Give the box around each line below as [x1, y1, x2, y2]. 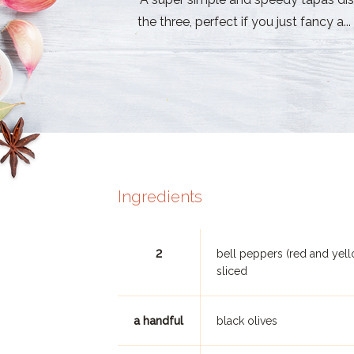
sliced [216, 265, 247, 277]
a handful [134, 314, 184, 327]
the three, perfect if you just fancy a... [137, 13, 351, 29]
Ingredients [117, 187, 202, 206]
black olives [216, 314, 277, 327]
